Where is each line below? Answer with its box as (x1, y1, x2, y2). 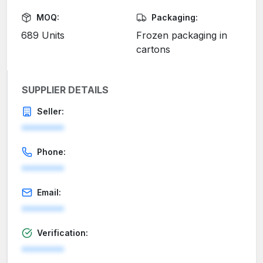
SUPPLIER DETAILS (22, 84, 109, 96)
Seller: (37, 106, 64, 117)
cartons (136, 43, 170, 56)
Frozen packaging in (136, 29, 227, 42)
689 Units (21, 29, 65, 42)
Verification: (37, 228, 88, 238)
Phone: (37, 147, 66, 157)
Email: (37, 187, 61, 198)
